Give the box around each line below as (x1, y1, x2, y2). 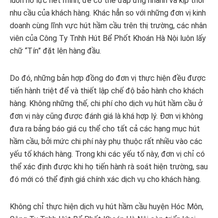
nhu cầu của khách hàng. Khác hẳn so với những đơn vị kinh (10, 8, 206, 18)
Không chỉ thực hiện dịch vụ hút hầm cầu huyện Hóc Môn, (10, 202, 203, 212)
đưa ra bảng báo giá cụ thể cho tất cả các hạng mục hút (10, 124, 200, 134)
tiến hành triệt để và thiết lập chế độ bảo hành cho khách (10, 86, 203, 96)
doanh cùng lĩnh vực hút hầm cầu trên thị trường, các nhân (10, 21, 207, 31)
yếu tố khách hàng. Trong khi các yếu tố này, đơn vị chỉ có (10, 149, 205, 159)
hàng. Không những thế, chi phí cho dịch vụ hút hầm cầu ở (10, 99, 202, 109)
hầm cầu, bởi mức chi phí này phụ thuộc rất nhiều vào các (10, 137, 202, 146)
